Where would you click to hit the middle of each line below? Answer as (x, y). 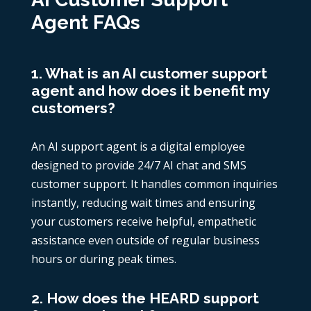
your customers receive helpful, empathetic (143, 222)
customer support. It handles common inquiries (154, 184)
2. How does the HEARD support (145, 299)
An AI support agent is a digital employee (138, 147)
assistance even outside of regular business (145, 241)
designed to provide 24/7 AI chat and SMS (138, 166)
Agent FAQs (85, 23)
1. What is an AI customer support (149, 74)
